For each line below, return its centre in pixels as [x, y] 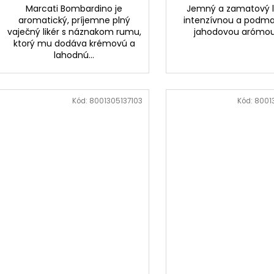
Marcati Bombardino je [74, 8]
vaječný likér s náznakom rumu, [74, 31]
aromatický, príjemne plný [74, 20]
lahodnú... [74, 55]
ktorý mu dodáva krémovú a [74, 43]
